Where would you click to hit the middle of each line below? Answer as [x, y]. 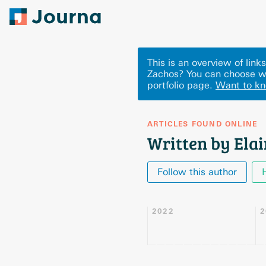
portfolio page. [180, 85]
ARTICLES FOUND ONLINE [202, 124]
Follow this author [197, 172]
